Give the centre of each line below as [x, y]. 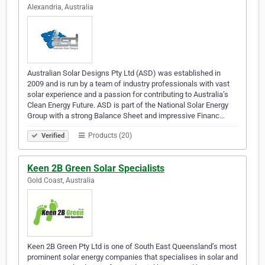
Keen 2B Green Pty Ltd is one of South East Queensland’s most [132, 247]
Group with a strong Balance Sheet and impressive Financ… [126, 116]
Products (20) [109, 136]
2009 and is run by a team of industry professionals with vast [128, 84]
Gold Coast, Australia [61, 181]
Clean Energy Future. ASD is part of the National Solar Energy [128, 105]
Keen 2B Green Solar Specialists [96, 169]
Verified [52, 136]
